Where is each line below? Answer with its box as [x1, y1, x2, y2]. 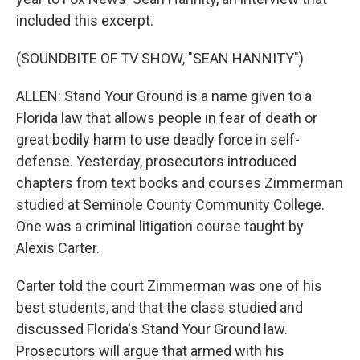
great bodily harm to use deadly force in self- [16, 131, 300, 148]
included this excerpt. [16, 12, 153, 29]
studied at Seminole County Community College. [16, 196, 325, 213]
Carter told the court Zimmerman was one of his [16, 277, 322, 294]
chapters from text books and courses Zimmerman [16, 174, 343, 191]
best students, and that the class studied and [16, 299, 303, 316]
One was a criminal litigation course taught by [16, 218, 304, 235]
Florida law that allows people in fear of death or [16, 109, 317, 126]
